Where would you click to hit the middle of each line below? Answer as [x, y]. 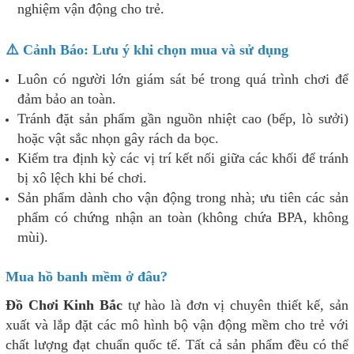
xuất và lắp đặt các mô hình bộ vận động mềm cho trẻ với [177, 324]
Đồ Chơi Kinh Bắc [64, 305]
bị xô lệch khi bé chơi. [82, 177]
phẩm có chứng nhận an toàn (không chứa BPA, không [183, 217]
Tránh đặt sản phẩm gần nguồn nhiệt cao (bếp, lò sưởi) [183, 118]
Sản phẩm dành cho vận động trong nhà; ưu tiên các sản [183, 197]
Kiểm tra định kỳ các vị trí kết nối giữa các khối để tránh [183, 158]
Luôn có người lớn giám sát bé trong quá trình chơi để [183, 79]
